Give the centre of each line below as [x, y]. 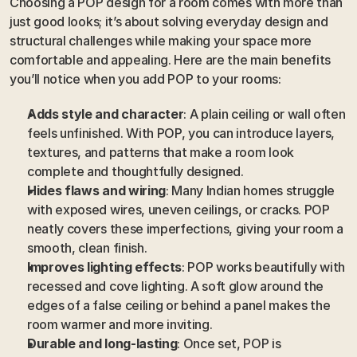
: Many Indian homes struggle [250, 191]
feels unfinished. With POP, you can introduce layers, [181, 133]
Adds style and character [106, 114]
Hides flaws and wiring [96, 191]
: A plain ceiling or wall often [265, 114]
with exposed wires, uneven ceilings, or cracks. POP [178, 210]
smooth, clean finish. [87, 248]
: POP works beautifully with [264, 267]
